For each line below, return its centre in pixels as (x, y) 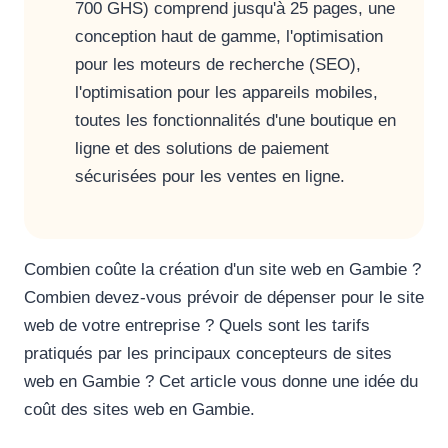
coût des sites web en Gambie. (139, 409)
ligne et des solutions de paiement (202, 148)
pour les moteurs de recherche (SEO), (218, 64)
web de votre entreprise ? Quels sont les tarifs (197, 325)
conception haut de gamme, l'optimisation (229, 36)
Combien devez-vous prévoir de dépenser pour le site (224, 297)
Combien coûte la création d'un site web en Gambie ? (222, 269)
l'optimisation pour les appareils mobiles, (226, 92)
